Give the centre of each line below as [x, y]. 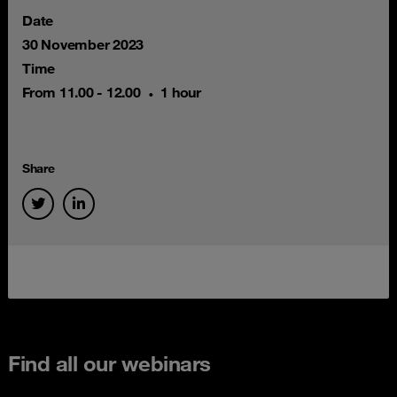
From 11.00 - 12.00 [82, 92]
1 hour [181, 92]
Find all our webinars [109, 363]
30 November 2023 [83, 44]
